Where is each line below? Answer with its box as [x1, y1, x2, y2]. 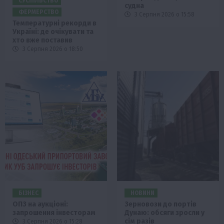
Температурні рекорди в [12, 19, 96, 28]
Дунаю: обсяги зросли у [124, 208, 204, 217]
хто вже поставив [12, 36, 72, 45]
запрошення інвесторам [12, 208, 95, 217]
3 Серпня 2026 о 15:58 [133, 11, 194, 18]
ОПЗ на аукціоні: [12, 200, 68, 209]
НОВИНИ [130, 189, 154, 197]
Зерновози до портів [124, 200, 196, 209]
